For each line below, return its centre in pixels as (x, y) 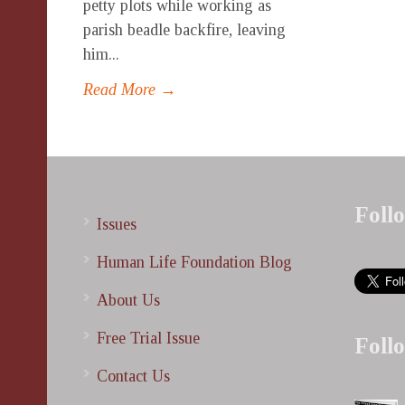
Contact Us (133, 376)
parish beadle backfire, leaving (184, 29)
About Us (128, 300)
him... (101, 54)
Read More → (130, 89)
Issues (117, 224)
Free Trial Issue (148, 338)
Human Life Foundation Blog (194, 262)
